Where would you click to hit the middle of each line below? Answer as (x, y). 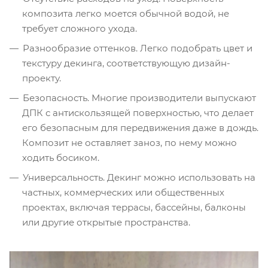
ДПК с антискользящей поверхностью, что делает (138, 113)
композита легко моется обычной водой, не (126, 14)
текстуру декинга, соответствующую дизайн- (126, 63)
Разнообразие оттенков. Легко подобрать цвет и (138, 48)
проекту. (42, 78)
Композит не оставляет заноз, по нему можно (130, 143)
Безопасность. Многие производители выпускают (139, 98)
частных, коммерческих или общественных (123, 193)
